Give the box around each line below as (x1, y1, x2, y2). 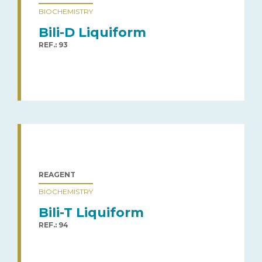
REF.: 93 (39, 40, 68, 49)
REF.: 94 (39, 220, 68, 229)
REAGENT (39, 170, 75, 179)
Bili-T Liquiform (39, 204, 144, 220)
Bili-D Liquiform (39, 24, 146, 40)
